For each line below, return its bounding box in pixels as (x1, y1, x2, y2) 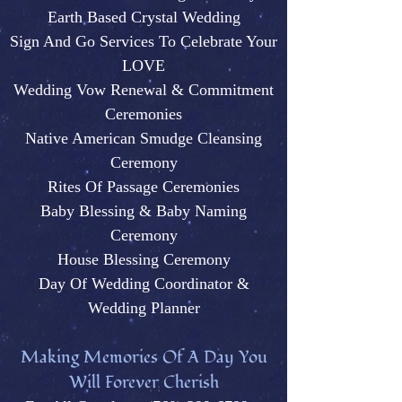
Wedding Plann (87, 299, 188, 317)
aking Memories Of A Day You (39, 345, 267, 369)
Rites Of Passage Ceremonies (48, 178, 240, 196)
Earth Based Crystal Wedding (47, 8, 240, 26)
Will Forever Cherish (68, 371, 219, 394)
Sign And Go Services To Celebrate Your (10, 32, 277, 50)
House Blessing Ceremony (57, 250, 231, 268)
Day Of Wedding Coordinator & (38, 275, 249, 293)
